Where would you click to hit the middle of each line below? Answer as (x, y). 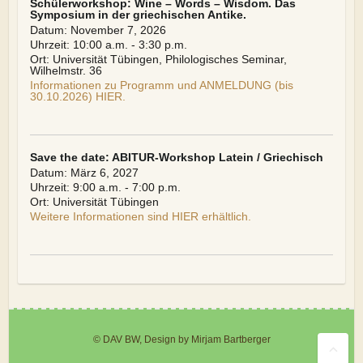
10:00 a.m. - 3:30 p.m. (130, 45)
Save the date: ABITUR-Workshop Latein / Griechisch (176, 157)
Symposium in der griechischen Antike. (138, 15)
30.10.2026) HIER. (77, 96)
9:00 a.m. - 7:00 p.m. (126, 187)
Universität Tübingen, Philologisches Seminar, (169, 59)
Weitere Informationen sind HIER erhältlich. (140, 216)
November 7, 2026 (118, 30)
